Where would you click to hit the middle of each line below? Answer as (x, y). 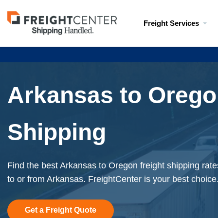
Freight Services (171, 23)
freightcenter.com (40, 31)
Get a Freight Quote (61, 210)
